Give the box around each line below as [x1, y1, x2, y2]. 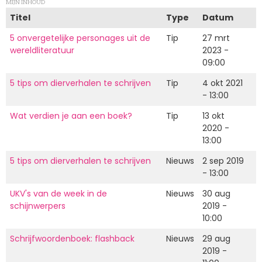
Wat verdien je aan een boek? [10, 110, 132, 122]
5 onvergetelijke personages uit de [10, 32, 150, 44]
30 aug [202, 188, 230, 200]
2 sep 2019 [202, 155, 244, 167]
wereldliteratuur [10, 44, 74, 57]
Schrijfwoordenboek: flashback [10, 233, 135, 245]
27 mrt [202, 32, 230, 44]
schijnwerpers [10, 200, 65, 212]
